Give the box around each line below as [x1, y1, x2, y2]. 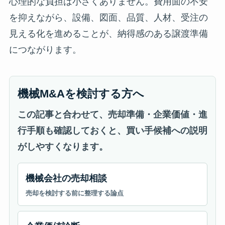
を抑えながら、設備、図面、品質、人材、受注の [9, 12, 208, 23]
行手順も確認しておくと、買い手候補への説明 [17, 125, 207, 136]
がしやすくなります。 [17, 141, 108, 152]
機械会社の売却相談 [25, 173, 107, 183]
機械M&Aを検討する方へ [17, 87, 144, 100]
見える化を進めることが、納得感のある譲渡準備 [9, 28, 208, 39]
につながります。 [9, 44, 81, 55]
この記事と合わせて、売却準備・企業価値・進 [17, 109, 207, 120]
